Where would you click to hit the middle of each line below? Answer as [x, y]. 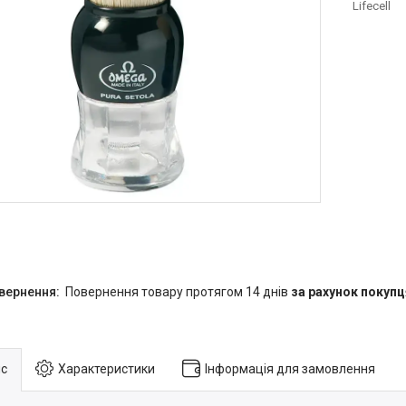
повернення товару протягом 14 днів [182, 292]
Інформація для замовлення [290, 368]
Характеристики [106, 368]
